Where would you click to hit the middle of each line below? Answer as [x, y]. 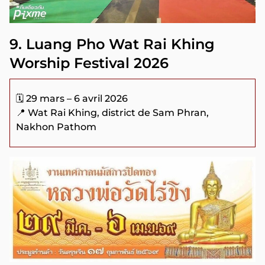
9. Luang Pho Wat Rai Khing [112, 44]
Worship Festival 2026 [89, 63]
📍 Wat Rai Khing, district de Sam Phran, [112, 112]
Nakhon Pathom [56, 127]
